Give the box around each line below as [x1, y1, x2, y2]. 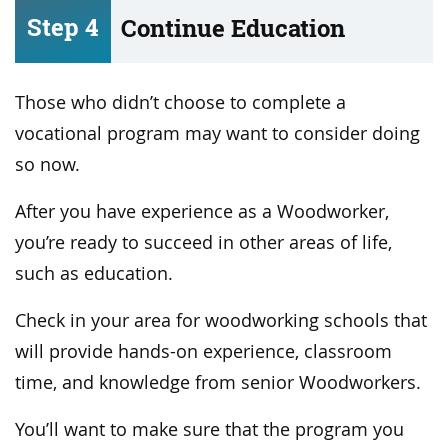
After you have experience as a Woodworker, [15, 199, 389, 223]
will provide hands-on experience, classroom [15, 339, 392, 363]
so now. [15, 152, 80, 176]
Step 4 [27, 10, 99, 44]
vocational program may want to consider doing [15, 121, 420, 145]
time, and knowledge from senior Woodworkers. [15, 370, 421, 394]
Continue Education [121, 11, 345, 45]
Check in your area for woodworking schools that [15, 308, 427, 332]
